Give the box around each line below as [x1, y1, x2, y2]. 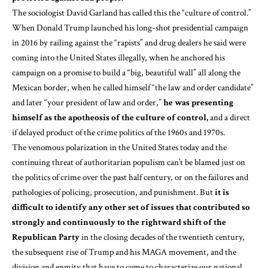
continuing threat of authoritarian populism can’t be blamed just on [12, 156, 245, 168]
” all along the [193, 66, 240, 78]
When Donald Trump [12, 22, 91, 33]
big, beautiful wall [130, 66, 193, 78]
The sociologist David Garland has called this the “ [12, 7, 185, 19]
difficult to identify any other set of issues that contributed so [12, 201, 250, 213]
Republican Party [12, 231, 81, 243]
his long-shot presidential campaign [123, 22, 248, 33]
